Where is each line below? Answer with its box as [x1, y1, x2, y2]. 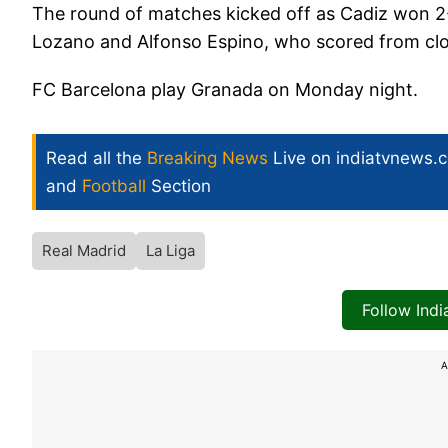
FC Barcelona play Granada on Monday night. [32, 78, 418, 100]
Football [82, 175, 146, 196]
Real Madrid [42, 240, 126, 260]
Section [146, 175, 211, 196]
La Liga [146, 240, 195, 260]
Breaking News [147, 147, 268, 168]
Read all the [46, 147, 147, 168]
